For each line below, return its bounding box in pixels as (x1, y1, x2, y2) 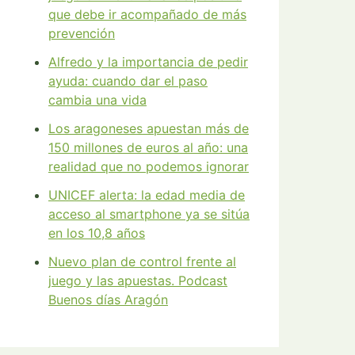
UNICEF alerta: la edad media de (48, 187, 245, 204)
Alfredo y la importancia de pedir (48, 54, 248, 71)
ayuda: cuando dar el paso (48, 73, 208, 90)
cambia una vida (48, 92, 147, 109)
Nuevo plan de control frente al (48, 254, 236, 270)
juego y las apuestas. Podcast (48, 273, 227, 289)
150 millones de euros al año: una (48, 139, 248, 156)
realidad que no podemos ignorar (48, 158, 249, 175)
